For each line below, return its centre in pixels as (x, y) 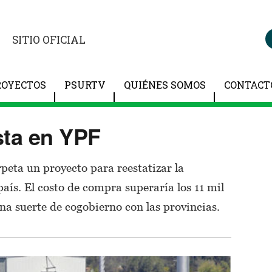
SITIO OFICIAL (49, 40)
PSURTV (85, 85)
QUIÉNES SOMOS (165, 85)
